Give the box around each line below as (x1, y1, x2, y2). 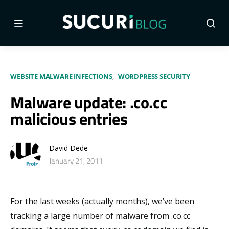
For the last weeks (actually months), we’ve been (10, 196, 194, 207)
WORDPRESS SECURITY (118, 72, 190, 81)
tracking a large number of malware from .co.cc (10, 210, 190, 221)
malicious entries (10, 106, 128, 131)
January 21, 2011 (49, 154, 103, 167)
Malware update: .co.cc (10, 90, 167, 114)
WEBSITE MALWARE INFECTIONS (10, 72, 112, 81)
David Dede (49, 143, 88, 153)
